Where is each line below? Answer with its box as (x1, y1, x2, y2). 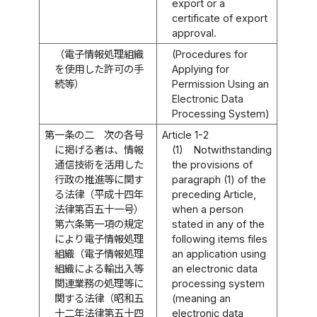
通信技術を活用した (54, 158, 144, 171)
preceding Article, (172, 188, 257, 200)
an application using (172, 247, 267, 260)
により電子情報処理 (54, 232, 144, 245)
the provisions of (172, 158, 253, 171)
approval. (172, 26, 217, 39)
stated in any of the (172, 217, 265, 230)
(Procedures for (172, 47, 248, 60)
